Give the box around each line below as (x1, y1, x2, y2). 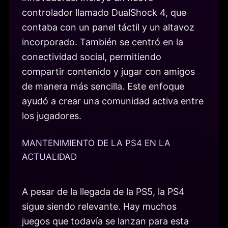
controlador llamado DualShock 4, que (22, 7, 186, 18)
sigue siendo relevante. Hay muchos (22, 201, 177, 212)
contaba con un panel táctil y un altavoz (22, 22, 194, 33)
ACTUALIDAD (22, 151, 77, 162)
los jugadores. (22, 110, 81, 122)
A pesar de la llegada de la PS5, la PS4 (22, 186, 185, 197)
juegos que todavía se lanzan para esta (22, 215, 189, 226)
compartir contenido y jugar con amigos (22, 66, 195, 77)
